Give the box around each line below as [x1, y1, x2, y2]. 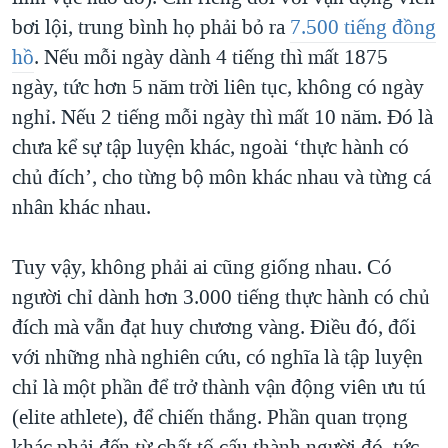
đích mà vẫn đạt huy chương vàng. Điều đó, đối [12, 313, 416, 342]
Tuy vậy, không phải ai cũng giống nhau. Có [12, 253, 392, 282]
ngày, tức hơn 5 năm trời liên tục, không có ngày [12, 73, 424, 102]
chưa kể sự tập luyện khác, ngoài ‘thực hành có [12, 133, 409, 162]
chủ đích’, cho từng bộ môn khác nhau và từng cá [12, 163, 431, 192]
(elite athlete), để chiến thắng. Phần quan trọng [12, 403, 408, 432]
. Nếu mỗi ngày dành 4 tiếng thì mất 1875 [34, 43, 388, 72]
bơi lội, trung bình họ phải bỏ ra [12, 13, 290, 42]
